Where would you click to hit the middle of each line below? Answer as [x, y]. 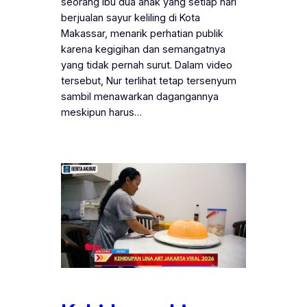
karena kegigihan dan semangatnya [143, 49]
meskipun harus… [101, 112]
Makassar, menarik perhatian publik [142, 33]
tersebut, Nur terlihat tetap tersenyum [148, 81]
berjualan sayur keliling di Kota [130, 17]
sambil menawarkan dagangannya [139, 96]
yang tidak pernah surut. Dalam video [146, 65]
